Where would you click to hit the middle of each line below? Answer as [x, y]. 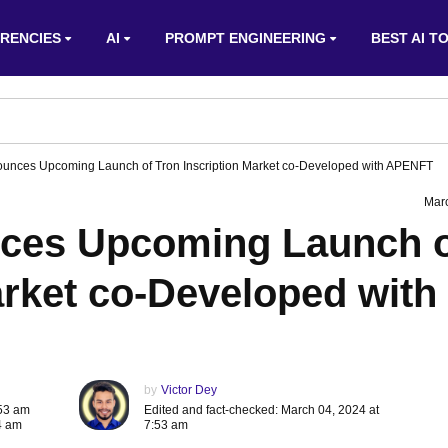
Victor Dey [189, 390]
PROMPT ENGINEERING [245, 38]
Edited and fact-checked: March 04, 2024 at [261, 410]
